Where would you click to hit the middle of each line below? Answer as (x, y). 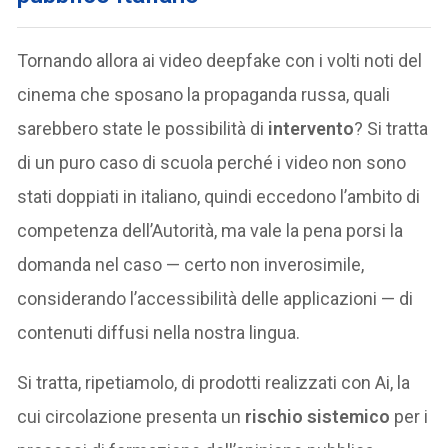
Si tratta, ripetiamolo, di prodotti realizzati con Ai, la (214, 383)
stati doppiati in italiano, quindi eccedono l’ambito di (219, 197)
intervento (311, 129)
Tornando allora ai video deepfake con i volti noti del (220, 61)
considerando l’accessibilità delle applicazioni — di (215, 299)
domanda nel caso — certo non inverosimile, (191, 265)
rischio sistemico (318, 417)
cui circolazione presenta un (131, 417)
